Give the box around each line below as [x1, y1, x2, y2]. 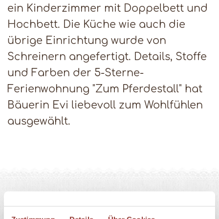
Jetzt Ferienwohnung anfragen [7, 132, 171, 144]
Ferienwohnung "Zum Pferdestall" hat [7, 84, 202, 95]
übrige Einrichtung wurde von [7, 35, 166, 47]
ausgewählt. [7, 116, 73, 128]
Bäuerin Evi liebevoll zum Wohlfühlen [7, 100, 203, 111]
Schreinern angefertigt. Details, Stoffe [7, 51, 207, 63]
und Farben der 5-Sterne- [7, 67, 144, 79]
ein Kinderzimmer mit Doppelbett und [7, 3, 208, 15]
